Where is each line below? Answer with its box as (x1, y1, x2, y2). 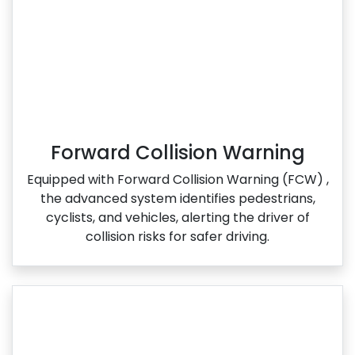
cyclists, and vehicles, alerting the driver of (45, 208, 310, 227)
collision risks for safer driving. (86, 227, 269, 246)
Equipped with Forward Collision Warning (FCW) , (26, 170, 329, 189)
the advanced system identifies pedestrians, (40, 189, 315, 208)
